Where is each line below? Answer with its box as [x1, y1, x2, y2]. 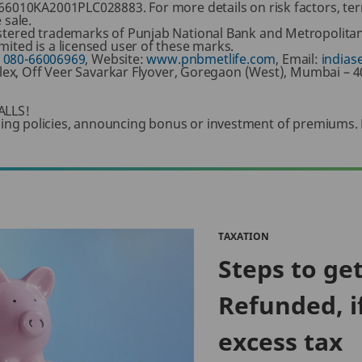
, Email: [276, 50, 322, 68]
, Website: [85, 50, 147, 68]
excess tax [218, 325, 343, 358]
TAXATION [218, 229, 270, 243]
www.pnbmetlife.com [146, 50, 276, 68]
